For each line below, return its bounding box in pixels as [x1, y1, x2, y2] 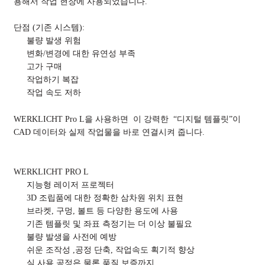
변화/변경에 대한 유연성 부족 [27, 49, 135, 59]
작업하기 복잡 [27, 75, 79, 85]
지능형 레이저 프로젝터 [27, 179, 114, 189]
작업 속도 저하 [27, 88, 81, 98]
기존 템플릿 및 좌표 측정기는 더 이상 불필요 [27, 218, 192, 228]
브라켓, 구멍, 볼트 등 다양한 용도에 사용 [27, 205, 178, 215]
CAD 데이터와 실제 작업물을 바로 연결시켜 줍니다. [13, 127, 205, 137]
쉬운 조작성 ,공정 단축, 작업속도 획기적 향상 [27, 244, 195, 254]
